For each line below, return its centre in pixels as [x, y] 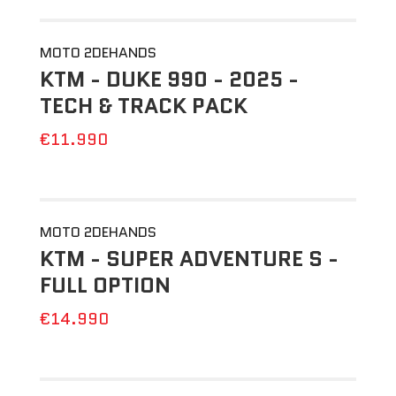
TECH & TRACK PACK [143, 106]
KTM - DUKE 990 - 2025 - [169, 79]
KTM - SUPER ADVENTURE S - [189, 259]
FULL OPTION [105, 285]
